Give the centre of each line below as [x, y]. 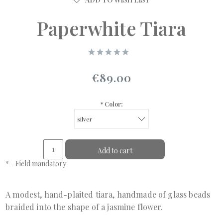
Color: [113, 104]
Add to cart [115, 150]
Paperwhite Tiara [111, 28]
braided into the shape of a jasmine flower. [84, 207]
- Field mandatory [38, 163]
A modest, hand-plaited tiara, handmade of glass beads [108, 194]
